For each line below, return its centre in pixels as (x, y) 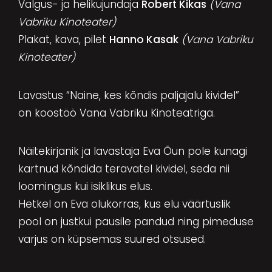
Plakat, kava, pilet (63, 39)
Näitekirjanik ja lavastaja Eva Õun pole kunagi (132, 151)
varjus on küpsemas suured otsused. (112, 239)
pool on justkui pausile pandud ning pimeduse (136, 221)
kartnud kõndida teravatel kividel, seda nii (124, 168)
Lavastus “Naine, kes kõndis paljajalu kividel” (128, 95)
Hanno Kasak (144, 39)
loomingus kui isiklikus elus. (85, 186)
